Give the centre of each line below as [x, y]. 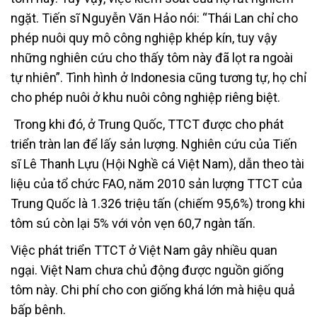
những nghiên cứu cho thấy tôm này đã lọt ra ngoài [152, 57]
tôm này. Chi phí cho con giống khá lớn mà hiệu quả [153, 289]
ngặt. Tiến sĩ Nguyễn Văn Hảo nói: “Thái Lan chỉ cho [154, 18]
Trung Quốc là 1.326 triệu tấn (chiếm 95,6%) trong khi [158, 203]
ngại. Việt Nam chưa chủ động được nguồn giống [147, 270]
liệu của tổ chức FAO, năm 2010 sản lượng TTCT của [156, 183]
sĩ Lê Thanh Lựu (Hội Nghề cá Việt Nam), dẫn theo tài [157, 163]
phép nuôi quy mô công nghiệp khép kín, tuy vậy [144, 38]
